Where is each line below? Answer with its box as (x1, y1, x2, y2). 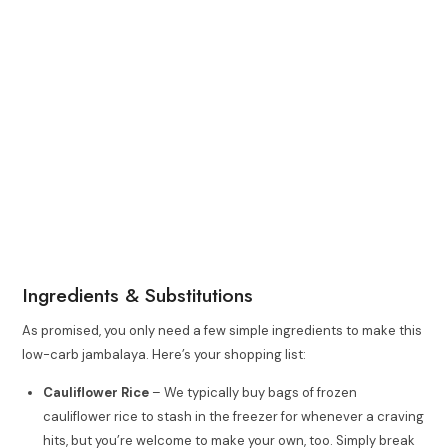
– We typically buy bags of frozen (152, 383, 358, 401)
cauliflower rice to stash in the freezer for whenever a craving (43, 407, 425, 425)
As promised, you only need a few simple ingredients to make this (22, 321, 423, 339)
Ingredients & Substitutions (22, 280, 254, 309)
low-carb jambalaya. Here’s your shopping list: (22, 345, 307, 363)
